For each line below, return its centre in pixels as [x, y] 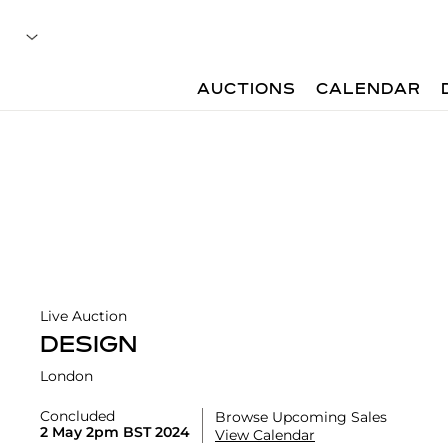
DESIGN [88, 346]
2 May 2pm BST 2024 [115, 432]
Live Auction [83, 316]
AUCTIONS [247, 90]
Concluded [77, 416]
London [66, 376]
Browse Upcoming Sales [301, 417]
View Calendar [265, 435]
